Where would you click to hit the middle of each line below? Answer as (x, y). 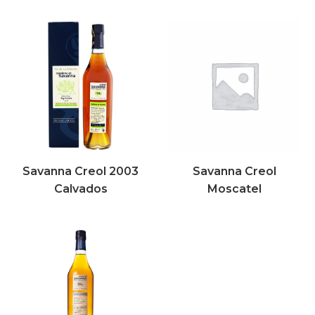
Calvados (81, 189)
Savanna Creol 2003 (81, 172)
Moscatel (234, 189)
